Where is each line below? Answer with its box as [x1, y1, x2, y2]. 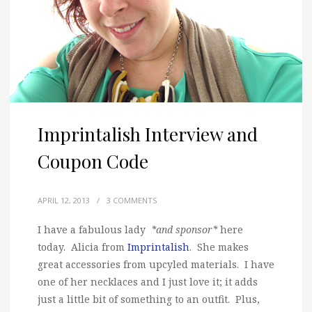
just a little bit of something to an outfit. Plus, [38, 292, 260, 306]
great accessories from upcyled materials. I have [38, 258, 274, 271]
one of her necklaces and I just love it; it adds [38, 275, 258, 288]
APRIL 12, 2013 [38, 195, 90, 205]
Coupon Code [38, 149, 148, 173]
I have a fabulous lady [38, 223, 151, 236]
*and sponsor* [151, 223, 217, 236]
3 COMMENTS [107, 195, 157, 205]
